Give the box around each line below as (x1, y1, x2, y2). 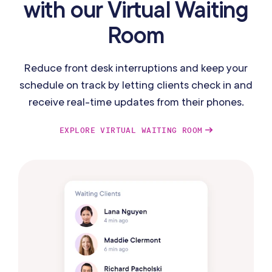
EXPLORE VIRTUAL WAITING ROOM (59, 124, 203, 135)
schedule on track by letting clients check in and (19, 77, 253, 92)
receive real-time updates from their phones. (28, 94, 244, 109)
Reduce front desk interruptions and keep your (24, 60, 248, 75)
